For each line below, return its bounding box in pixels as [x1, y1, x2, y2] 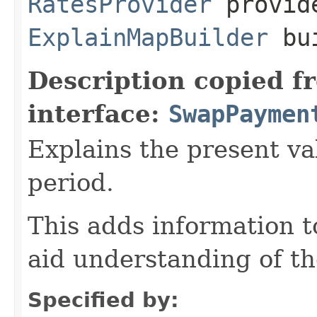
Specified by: [28, 287, 179, 312]
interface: [28, 99, 168, 128]
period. [28, 168, 114, 197]
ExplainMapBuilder [28, 23, 268, 52]
